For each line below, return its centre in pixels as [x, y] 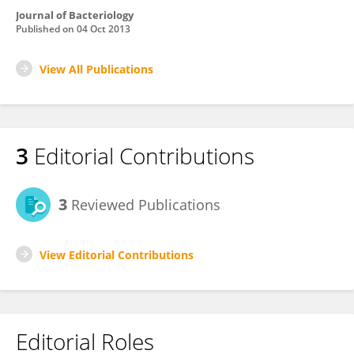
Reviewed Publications [144, 205]
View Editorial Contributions [117, 255]
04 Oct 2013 [104, 29]
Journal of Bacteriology [75, 15]
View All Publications [96, 69]
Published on [46, 29]
